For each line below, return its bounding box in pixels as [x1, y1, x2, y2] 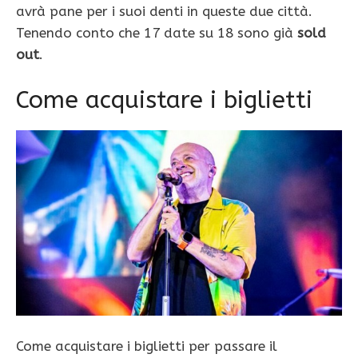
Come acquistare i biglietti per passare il [16, 338, 277, 355]
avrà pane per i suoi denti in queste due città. [16, 2, 312, 19]
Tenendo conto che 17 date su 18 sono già [16, 24, 297, 41]
